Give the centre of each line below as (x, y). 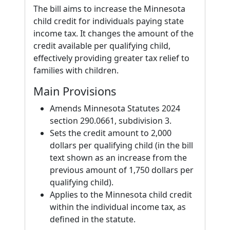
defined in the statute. (93, 219)
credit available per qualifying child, (102, 46)
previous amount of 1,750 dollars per (122, 170)
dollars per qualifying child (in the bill (121, 145)
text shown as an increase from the (118, 158)
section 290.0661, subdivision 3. (111, 121)
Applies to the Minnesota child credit (121, 195)
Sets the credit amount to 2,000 (111, 133)
